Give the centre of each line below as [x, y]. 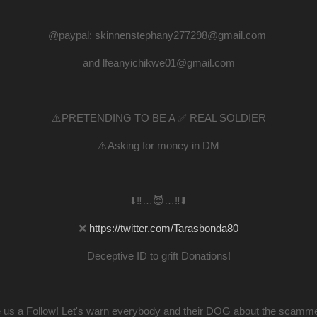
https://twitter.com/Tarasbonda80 [164, 228]
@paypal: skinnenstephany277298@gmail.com [158, 35]
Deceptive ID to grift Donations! [158, 255]
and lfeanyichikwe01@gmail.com [158, 62]
